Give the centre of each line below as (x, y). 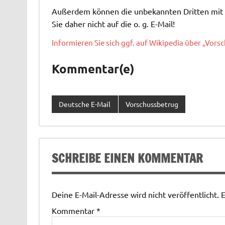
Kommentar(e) (93, 69)
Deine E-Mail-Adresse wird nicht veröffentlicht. (135, 195)
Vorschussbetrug (152, 104)
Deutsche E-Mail (85, 104)
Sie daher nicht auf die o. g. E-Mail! (113, 23)
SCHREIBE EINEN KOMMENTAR (127, 158)
